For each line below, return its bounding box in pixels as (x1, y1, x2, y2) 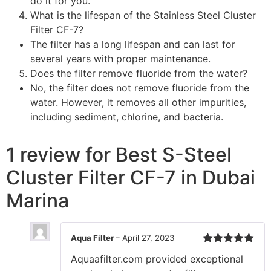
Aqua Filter (71, 233, 116, 243)
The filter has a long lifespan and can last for (30, 38, 235, 51)
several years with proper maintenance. (30, 53, 211, 65)
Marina (6, 189, 69, 213)
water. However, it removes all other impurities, (30, 96, 246, 109)
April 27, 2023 (122, 233, 174, 243)
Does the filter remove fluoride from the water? (30, 67, 247, 80)
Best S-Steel (116, 143, 232, 167)
